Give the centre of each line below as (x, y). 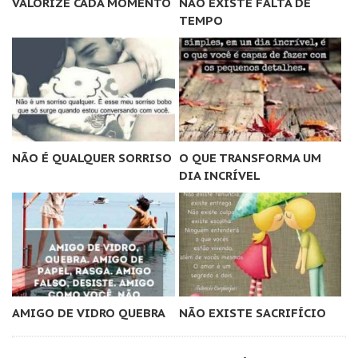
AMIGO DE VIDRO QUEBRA (89, 312)
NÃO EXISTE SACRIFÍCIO (252, 312)
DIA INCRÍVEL (219, 175)
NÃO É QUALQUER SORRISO (92, 157)
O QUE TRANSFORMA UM (250, 157)
